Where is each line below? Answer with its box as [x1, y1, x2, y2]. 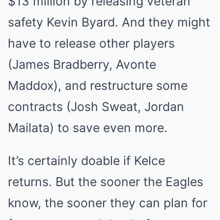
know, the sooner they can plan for [8, 195, 207, 211]
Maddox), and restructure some [8, 78, 188, 93]
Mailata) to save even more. [8, 120, 167, 136]
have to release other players [8, 36, 175, 51]
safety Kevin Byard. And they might [8, 15, 210, 30]
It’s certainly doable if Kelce [8, 153, 165, 168]
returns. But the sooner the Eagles [8, 174, 203, 190]
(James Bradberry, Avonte [8, 57, 156, 72]
